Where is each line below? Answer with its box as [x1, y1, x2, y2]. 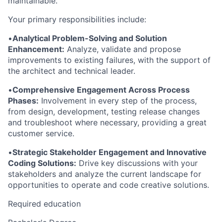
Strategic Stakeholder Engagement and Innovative [12, 147, 207, 158]
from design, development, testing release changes [8, 107, 200, 117]
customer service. [8, 128, 74, 139]
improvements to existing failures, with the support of [8, 55, 211, 65]
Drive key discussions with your [76, 158, 198, 168]
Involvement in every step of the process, [39, 96, 197, 106]
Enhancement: [8, 44, 64, 55]
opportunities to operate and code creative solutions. [8, 180, 209, 190]
